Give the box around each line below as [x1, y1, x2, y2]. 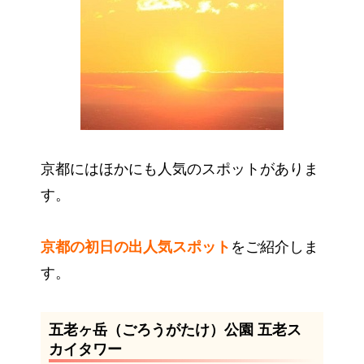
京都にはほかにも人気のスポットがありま [41, 161, 318, 178]
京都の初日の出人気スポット [41, 239, 231, 256]
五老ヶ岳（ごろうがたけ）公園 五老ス [49, 322, 301, 339]
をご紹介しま [231, 239, 318, 256]
